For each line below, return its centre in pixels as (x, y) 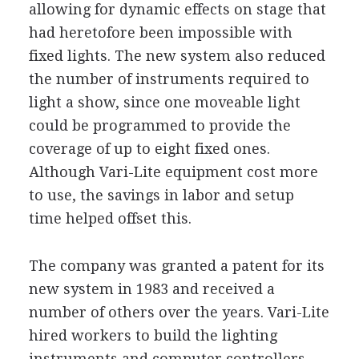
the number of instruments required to (169, 79)
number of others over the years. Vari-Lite (179, 312)
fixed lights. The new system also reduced (177, 55)
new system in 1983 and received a (151, 288)
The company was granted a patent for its (176, 265)
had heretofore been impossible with (160, 32)
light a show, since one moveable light (164, 102)
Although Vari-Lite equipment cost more (173, 171)
